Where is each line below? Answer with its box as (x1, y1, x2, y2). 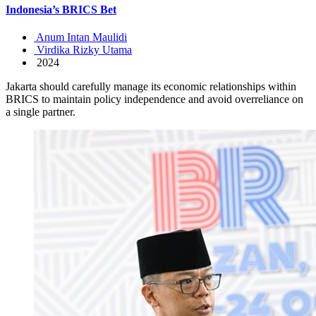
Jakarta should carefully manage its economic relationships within (6, 80, 296, 92)
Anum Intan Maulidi (34, 30, 127, 43)
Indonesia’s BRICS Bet (6, 3, 116, 16)
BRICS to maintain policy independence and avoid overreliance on (6, 92, 303, 105)
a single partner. (6, 105, 75, 118)
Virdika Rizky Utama (34, 43, 132, 56)
